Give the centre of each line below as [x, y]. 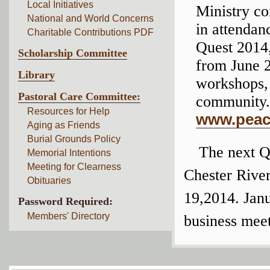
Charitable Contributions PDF [90, 32]
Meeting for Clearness [74, 167]
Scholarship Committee [73, 53]
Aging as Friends [64, 125]
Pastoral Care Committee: [79, 96]
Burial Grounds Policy [74, 139]
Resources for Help [68, 111]
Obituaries [49, 181]
